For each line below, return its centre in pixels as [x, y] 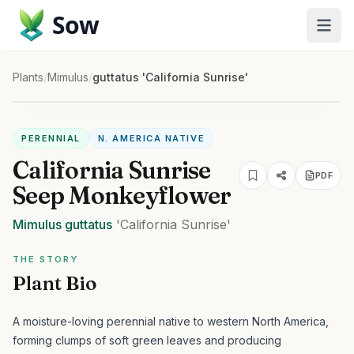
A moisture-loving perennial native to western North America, [171, 321]
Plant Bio [55, 283]
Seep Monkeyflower [122, 196]
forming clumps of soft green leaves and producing [147, 340]
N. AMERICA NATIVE [151, 138]
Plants [28, 77]
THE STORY [45, 259]
